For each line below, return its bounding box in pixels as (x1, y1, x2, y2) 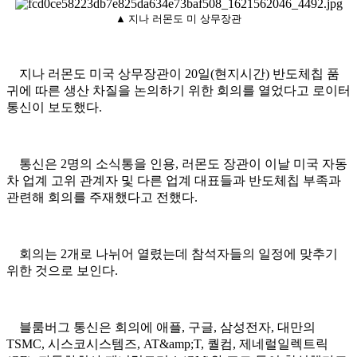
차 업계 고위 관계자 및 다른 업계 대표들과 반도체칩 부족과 (6, 174, 341, 188)
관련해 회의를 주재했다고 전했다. (6, 190, 198, 205)
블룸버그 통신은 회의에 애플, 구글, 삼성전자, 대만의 (6, 320, 316, 335)
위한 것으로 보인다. (6, 264, 118, 278)
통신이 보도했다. (6, 100, 102, 115)
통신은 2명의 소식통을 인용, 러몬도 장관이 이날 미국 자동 (6, 157, 347, 171)
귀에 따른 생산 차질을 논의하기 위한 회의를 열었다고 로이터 (6, 84, 351, 98)
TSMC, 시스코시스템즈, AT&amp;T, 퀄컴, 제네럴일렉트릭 (6, 337, 328, 351)
